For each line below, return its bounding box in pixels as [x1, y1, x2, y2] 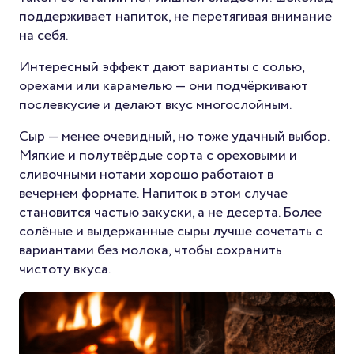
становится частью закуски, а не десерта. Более [19, 202, 322, 224]
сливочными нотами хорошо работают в [19, 164, 273, 186]
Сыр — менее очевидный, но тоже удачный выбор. [19, 126, 329, 148]
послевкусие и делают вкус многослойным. [19, 95, 292, 116]
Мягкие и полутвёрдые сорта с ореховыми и [19, 145, 297, 167]
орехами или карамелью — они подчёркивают [19, 76, 308, 97]
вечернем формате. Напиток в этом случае [19, 183, 288, 205]
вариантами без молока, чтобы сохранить [19, 240, 282, 262]
